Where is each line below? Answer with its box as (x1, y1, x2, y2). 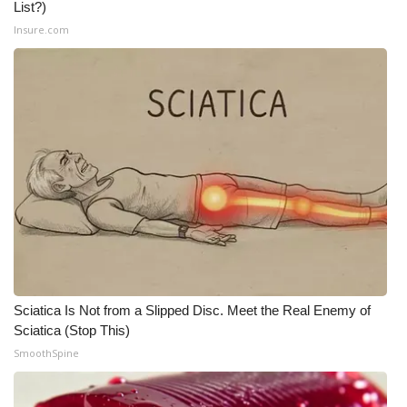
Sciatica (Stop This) (14, 323, 130, 338)
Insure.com (14, 23, 69, 36)
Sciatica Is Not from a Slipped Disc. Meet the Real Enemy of (14, 303, 371, 318)
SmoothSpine (14, 346, 79, 360)
